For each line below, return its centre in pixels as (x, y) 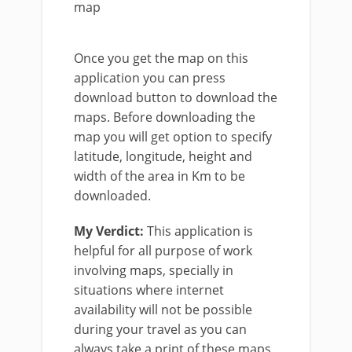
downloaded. (112, 196)
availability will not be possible (163, 310)
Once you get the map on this (161, 58)
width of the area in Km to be (159, 176)
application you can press (150, 78)
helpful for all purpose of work (163, 251)
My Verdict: (109, 231)
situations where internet (149, 290)
